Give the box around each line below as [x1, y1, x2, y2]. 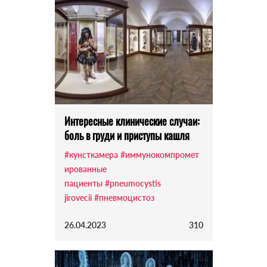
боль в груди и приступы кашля [64, 128, 190, 144]
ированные [64, 164, 107, 175]
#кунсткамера [64, 150, 118, 160]
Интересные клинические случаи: [64, 113, 200, 129]
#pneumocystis [104, 178, 161, 189]
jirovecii [64, 193, 92, 203]
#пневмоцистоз [94, 193, 154, 203]
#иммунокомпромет [120, 150, 199, 160]
